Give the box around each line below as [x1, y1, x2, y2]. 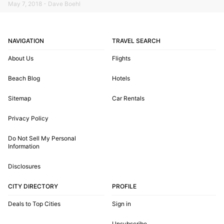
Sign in [112, 200, 131, 208]
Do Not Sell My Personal [8, 134, 76, 142]
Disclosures [8, 162, 40, 170]
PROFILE [112, 182, 136, 190]
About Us [8, 54, 33, 62]
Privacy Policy [8, 114, 48, 122]
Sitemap [8, 94, 31, 102]
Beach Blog [8, 74, 40, 82]
